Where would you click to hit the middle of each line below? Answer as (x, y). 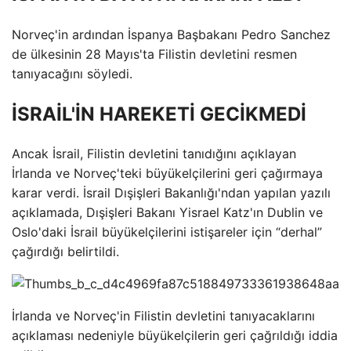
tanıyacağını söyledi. (72, 73)
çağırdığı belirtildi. (65, 252)
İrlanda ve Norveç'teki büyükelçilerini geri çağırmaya (167, 174)
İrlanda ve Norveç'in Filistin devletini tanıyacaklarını (163, 316)
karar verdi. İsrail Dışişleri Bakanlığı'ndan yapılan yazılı (171, 193)
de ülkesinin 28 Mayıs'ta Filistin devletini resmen (154, 54)
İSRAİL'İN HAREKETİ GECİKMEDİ (159, 114)
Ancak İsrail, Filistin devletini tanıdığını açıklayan (154, 154)
